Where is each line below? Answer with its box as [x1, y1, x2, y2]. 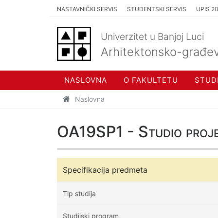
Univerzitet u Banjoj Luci [101, 30, 204, 42]
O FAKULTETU [124, 75, 178, 85]
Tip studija [63, 189, 96, 198]
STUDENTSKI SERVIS [127, 5, 186, 13]
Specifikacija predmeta [63, 165, 147, 175]
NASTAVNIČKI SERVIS [57, 5, 117, 13]
